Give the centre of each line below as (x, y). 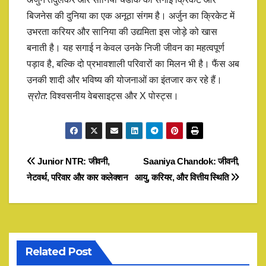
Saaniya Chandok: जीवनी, (191, 161)
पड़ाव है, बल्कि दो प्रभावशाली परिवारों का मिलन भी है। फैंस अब (133, 64)
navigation (74, 189)
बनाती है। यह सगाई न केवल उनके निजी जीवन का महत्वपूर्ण (126, 48)
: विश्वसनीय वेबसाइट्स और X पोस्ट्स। (112, 96)
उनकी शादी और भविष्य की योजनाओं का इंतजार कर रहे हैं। (124, 80)
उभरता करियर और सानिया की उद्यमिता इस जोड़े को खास (122, 32)
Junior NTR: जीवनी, (72, 161)
